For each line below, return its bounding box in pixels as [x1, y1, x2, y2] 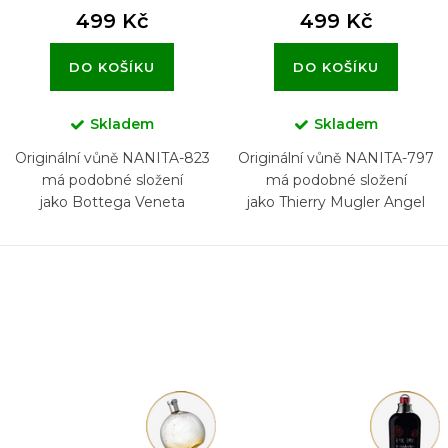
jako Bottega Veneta [39, 193, 185, 212]
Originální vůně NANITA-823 [14, 149, 210, 168]
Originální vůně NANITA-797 [238, 149, 434, 168]
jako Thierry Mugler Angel [247, 193, 425, 212]
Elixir [320, 215, 352, 234]
